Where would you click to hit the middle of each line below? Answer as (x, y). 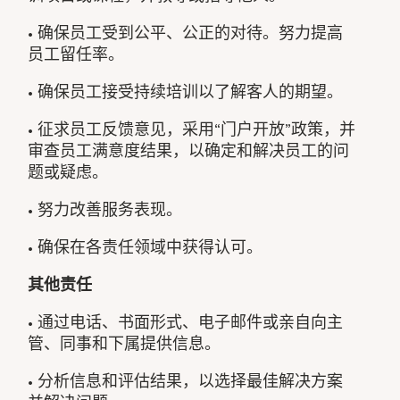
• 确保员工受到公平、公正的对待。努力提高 (186, 33)
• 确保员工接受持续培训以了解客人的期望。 (186, 92)
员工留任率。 (76, 54)
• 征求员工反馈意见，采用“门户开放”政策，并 (192, 129)
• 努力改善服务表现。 (105, 209)
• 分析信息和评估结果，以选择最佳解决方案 (186, 381)
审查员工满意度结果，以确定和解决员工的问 (189, 150)
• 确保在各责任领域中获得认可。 (146, 247)
